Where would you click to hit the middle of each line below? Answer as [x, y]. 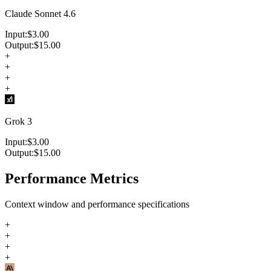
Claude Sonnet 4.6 [40, 13]
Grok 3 [18, 121]
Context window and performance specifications [97, 204]
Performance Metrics [72, 178]
